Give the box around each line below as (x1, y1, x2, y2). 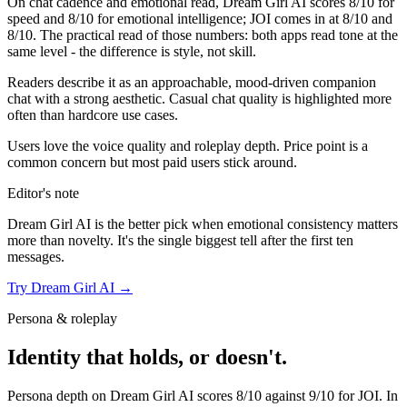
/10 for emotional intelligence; (75, 11, 246, 27)
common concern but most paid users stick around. (7, 154, 297, 171)
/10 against (243, 388, 309, 403)
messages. (7, 249, 65, 265)
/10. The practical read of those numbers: (15, 27, 248, 44)
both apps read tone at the (252, 27, 398, 44)
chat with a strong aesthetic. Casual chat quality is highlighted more (7, 91, 392, 107)
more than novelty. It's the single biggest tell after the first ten (7, 233, 353, 249)
